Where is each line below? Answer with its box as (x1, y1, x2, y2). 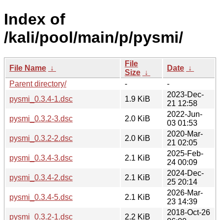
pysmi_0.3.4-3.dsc (9, 153, 73, 162)
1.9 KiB (125, 94, 150, 103)
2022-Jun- (167, 110, 202, 118)
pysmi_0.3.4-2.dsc (9, 173, 73, 182)
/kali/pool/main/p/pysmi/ (4, 28, 183, 47)
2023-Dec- (167, 90, 204, 99)
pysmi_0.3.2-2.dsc (9, 134, 73, 142)
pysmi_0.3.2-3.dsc (9, 114, 73, 123)
